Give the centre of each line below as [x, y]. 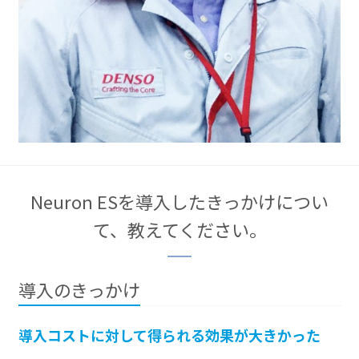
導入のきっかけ [80, 290]
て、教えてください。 [179, 229]
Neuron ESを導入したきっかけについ [179, 201]
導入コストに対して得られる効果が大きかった [170, 335]
